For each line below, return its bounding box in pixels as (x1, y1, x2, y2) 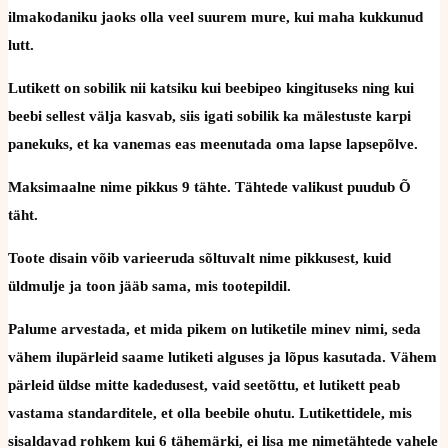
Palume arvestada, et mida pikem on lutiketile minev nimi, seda (8, 320, 421, 337)
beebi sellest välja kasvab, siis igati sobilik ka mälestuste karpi (8, 107, 411, 124)
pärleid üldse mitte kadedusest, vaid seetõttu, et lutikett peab (8, 376, 400, 393)
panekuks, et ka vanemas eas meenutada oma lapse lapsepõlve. (8, 135, 418, 152)
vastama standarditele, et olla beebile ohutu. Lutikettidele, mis (8, 404, 412, 421)
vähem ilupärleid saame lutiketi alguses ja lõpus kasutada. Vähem (8, 348, 437, 365)
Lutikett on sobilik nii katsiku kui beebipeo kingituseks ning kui (8, 79, 414, 96)
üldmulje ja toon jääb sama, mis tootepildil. (8, 277, 291, 294)
